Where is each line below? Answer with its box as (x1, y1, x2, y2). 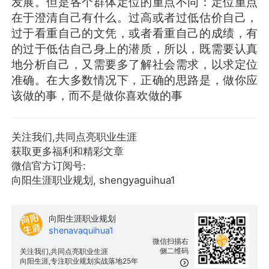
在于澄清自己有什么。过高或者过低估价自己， (11, 10, 258, 25)
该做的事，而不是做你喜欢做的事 (11, 88, 183, 103)
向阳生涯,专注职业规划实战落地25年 (19, 256, 138, 266)
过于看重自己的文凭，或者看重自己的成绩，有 (11, 26, 258, 41)
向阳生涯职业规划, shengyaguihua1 (11, 174, 175, 187)
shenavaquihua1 (48, 225, 113, 236)
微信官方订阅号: (11, 160, 86, 172)
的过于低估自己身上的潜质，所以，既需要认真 (11, 41, 258, 56)
